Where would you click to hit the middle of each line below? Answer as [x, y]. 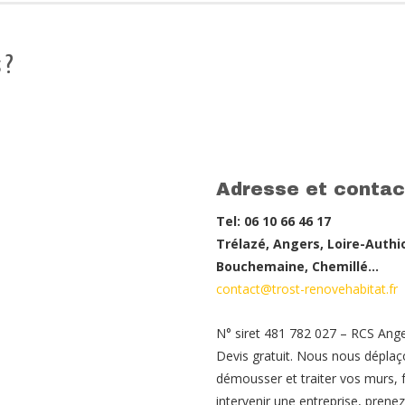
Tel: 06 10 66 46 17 [273, 221]
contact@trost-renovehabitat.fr [307, 289]
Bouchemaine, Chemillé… [297, 266]
